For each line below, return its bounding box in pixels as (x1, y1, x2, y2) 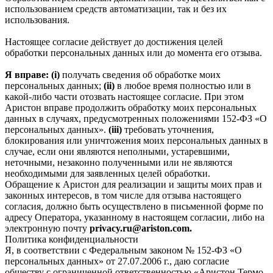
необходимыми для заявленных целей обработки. (5, 168, 210, 179)
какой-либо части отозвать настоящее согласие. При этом (5, 91, 244, 102)
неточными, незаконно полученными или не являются (5, 157, 232, 168)
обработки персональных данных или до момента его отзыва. (5, 47, 262, 58)
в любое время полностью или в (115, 80, 251, 91)
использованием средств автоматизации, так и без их (5, 3, 227, 14)
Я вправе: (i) (5, 69, 60, 80)
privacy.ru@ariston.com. (90, 222, 192, 233)
